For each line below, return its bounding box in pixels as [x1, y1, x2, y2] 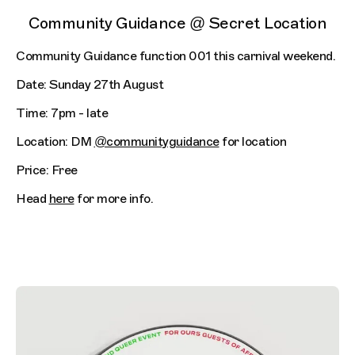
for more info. [74, 191, 153, 208]
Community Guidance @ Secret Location [29, 13, 326, 34]
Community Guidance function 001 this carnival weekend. [16, 48, 335, 65]
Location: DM [16, 134, 94, 151]
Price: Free [16, 162, 78, 179]
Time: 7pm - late [16, 105, 108, 122]
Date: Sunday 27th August [16, 77, 163, 94]
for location [219, 134, 286, 151]
